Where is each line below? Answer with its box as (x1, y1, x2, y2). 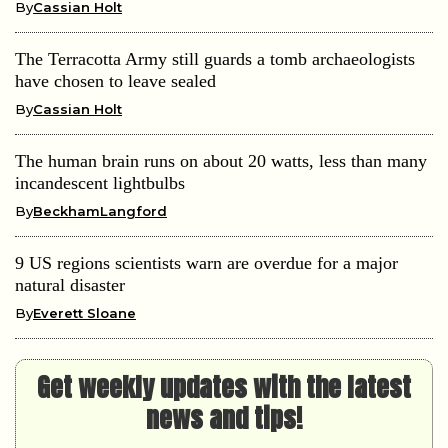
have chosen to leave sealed (15, 70, 216, 91)
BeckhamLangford (33, 202, 167, 219)
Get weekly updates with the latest (37, 366, 411, 407)
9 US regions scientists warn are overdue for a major (15, 252, 398, 273)
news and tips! (146, 397, 302, 438)
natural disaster (15, 274, 125, 295)
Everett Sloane (33, 304, 136, 321)
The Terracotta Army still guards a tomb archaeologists (15, 48, 415, 69)
